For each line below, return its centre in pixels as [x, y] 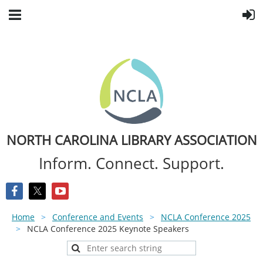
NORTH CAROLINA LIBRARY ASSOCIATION [131, 139]
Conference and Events [98, 217]
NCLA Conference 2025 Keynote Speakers [108, 228]
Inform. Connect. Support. [131, 163]
